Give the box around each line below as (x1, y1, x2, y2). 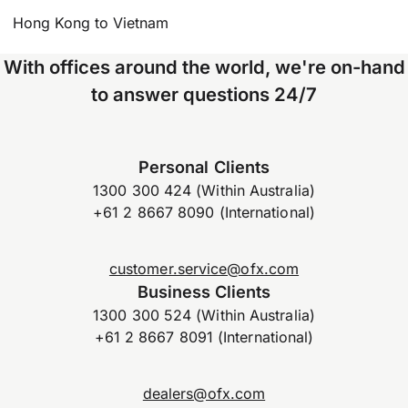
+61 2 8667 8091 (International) (94, 328, 314, 347)
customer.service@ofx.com (108, 260, 300, 279)
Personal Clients (138, 156, 270, 177)
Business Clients (137, 281, 271, 302)
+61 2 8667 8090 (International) (93, 202, 315, 221)
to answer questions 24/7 (91, 82, 317, 106)
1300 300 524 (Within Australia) (93, 306, 315, 325)
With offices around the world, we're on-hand (3, 55, 405, 78)
